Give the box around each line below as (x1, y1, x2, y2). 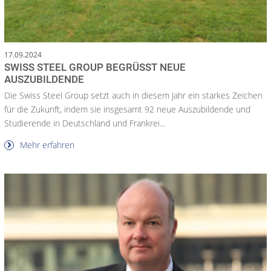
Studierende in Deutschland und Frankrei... (4, 117, 165, 129)
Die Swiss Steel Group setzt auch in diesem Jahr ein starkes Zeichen (4, 89, 263, 101)
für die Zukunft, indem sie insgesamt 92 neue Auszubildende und (4, 103, 250, 115)
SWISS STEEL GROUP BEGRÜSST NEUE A (4, 60, 186, 73)
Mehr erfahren (18, 139, 74, 151)
